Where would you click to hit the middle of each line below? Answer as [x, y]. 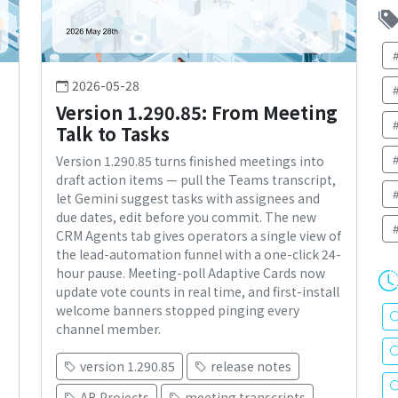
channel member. [108, 329]
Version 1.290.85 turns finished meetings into [190, 161]
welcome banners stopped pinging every [178, 310]
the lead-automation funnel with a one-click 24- [199, 255]
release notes [251, 366]
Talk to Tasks [113, 134]
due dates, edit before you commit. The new [186, 217]
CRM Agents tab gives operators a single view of [199, 236]
